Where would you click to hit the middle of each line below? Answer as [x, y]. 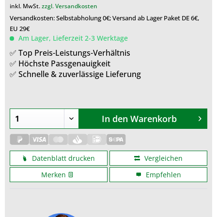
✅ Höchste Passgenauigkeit [60, 63]
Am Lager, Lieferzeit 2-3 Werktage [73, 38]
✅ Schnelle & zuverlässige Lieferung [75, 74]
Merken [54, 175]
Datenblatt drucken [63, 158]
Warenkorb [153, 119]
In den [115, 119]
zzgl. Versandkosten [70, 6]
